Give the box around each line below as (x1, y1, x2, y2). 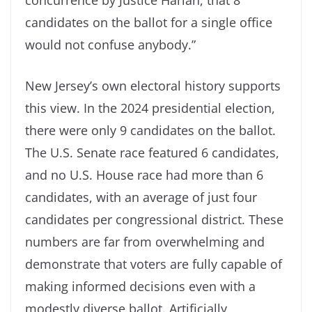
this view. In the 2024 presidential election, (25, 99, 275, 116)
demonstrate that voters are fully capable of (25, 255, 282, 272)
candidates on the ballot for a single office (25, 13, 272, 31)
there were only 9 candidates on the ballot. (25, 121, 276, 139)
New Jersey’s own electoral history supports (25, 77, 281, 94)
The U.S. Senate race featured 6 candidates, (25, 143, 279, 161)
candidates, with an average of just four (25, 188, 257, 205)
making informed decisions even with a (25, 277, 256, 295)
